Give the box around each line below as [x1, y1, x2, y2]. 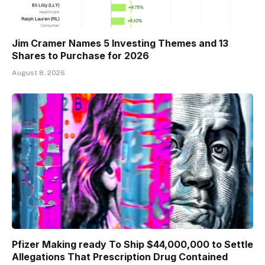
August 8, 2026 [12, 68, 65, 77]
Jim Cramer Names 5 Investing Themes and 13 [12, 37, 228, 49]
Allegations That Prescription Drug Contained [12, 251, 228, 263]
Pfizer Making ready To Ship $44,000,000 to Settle [12, 238, 253, 251]
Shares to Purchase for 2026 [12, 49, 149, 62]
